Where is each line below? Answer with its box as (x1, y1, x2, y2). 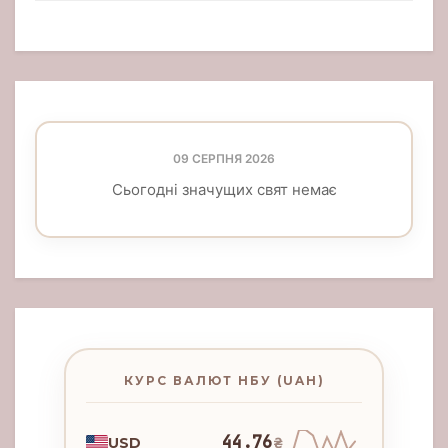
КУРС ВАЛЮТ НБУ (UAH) (123, 373, 325, 388)
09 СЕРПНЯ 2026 (173, 151, 275, 166)
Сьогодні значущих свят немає (111, 180, 337, 199)
